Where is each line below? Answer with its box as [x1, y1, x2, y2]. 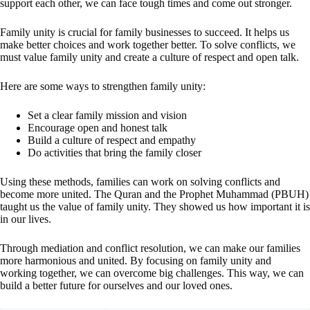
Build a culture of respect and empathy [28, 134, 196, 146]
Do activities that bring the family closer [28, 146, 201, 158]
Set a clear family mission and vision [28, 109, 187, 121]
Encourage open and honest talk [28, 121, 167, 134]
